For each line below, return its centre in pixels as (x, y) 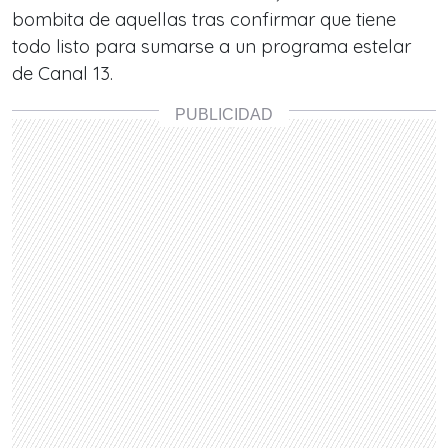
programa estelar (336, 46)
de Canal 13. (65, 73)
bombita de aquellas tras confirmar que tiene (204, 19)
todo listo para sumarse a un (136, 46)
